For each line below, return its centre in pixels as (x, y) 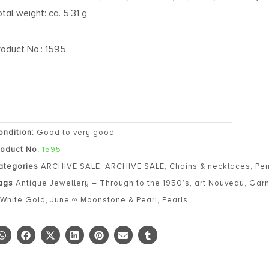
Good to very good (76, 132)
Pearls (175, 200)
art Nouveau (220, 183)
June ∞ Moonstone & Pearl (104, 200)
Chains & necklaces (210, 166)
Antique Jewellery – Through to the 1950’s (103, 183)
